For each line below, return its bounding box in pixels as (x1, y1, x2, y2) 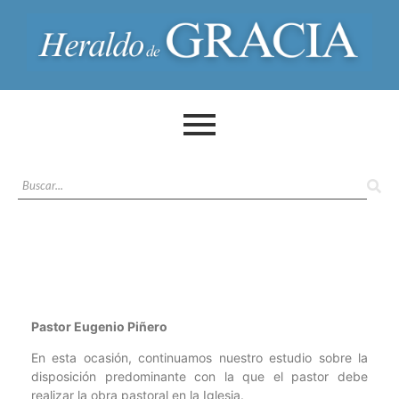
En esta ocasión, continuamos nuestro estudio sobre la (31, 350, 368, 366)
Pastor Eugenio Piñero (31, 318, 167, 334)
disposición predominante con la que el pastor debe (31, 369, 368, 385)
